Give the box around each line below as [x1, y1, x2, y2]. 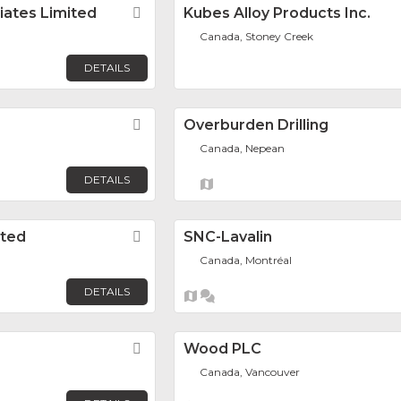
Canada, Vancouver [200, 365, 301, 380]
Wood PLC [183, 340, 261, 358]
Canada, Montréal [200, 253, 293, 268]
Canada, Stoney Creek [200, 30, 314, 44]
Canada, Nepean [200, 141, 286, 156]
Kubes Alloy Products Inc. [183, 4, 371, 22]
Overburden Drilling [183, 116, 328, 134]
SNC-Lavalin [183, 228, 272, 246]
